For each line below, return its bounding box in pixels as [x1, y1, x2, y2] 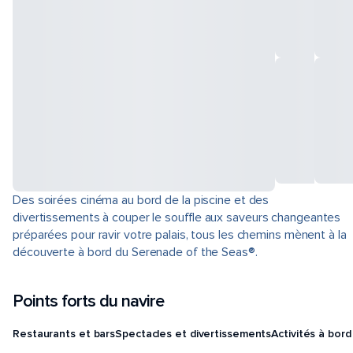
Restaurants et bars [13, 326, 116, 340]
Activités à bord [271, 326, 351, 340]
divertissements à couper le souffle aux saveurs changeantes [13, 210, 341, 225]
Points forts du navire [13, 291, 164, 312]
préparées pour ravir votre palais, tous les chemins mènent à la [13, 227, 347, 243]
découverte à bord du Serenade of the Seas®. [13, 244, 258, 260]
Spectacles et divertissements [115, 326, 272, 340]
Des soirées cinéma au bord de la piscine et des [13, 192, 269, 208]
